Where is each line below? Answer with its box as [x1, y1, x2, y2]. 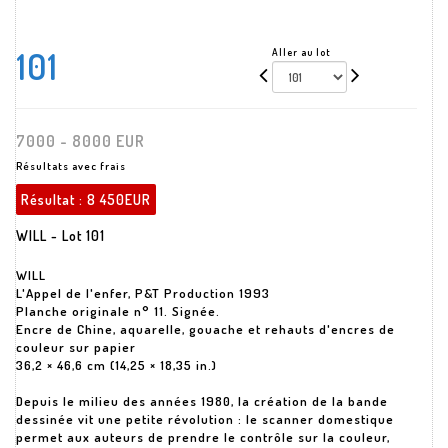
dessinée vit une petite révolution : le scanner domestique [16, 411, 394, 427]
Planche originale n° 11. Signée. [16, 303, 220, 319]
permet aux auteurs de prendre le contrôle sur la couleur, [16, 429, 390, 445]
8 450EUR [87, 191, 151, 208]
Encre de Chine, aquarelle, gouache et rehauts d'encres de [16, 321, 395, 337]
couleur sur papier [16, 339, 136, 355]
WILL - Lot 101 [16, 227, 105, 244]
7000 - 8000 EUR [16, 131, 145, 151]
